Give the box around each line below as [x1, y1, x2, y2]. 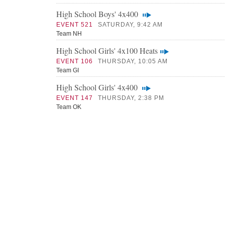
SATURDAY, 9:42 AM [98, 21, 163, 28]
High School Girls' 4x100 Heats [56, 45, 158, 56]
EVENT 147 [56, 94, 93, 101]
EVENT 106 [56, 58, 93, 65]
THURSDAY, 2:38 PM [98, 94, 164, 101]
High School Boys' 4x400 [56, 9, 140, 19]
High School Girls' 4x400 [56, 82, 140, 92]
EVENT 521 [56, 21, 93, 28]
